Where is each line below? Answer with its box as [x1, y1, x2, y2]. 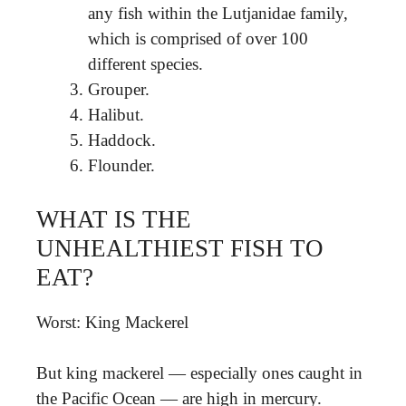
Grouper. [88, 80, 150, 99]
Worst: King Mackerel [36, 312, 188, 332]
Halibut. [88, 105, 144, 124]
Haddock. [88, 130, 156, 150]
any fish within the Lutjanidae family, [88, 4, 348, 23]
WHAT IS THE [36, 205, 191, 233]
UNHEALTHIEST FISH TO [36, 234, 324, 262]
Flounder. [88, 156, 155, 175]
